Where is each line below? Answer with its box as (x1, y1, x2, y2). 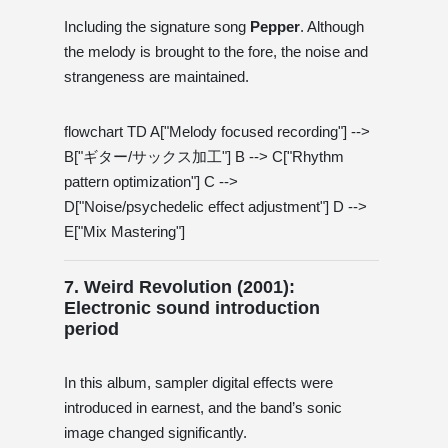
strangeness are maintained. (64, 67, 249, 85)
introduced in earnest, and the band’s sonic (64, 398, 342, 416)
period (64, 318, 119, 339)
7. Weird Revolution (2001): (64, 276, 295, 297)
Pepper (250, 17, 300, 35)
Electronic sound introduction (64, 297, 320, 318)
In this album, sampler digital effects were (64, 373, 333, 391)
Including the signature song (64, 17, 250, 35)
